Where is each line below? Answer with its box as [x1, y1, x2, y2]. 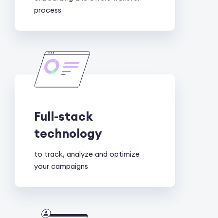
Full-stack [34, 108, 92, 124]
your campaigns [34, 161, 88, 171]
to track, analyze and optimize [34, 149, 140, 159]
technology [34, 125, 102, 141]
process [34, 5, 61, 15]
